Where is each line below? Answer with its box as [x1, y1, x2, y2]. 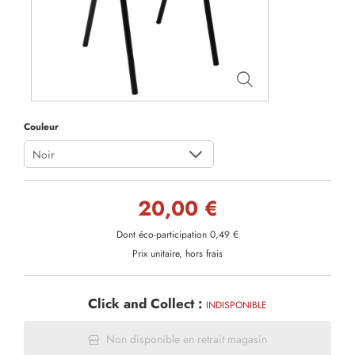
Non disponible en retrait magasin [105, 331, 267, 347]
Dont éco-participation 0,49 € [116, 228, 239, 242]
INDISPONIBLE [206, 299, 267, 312]
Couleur [24, 120, 59, 134]
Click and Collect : [88, 294, 206, 314]
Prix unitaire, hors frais [132, 247, 223, 261]
